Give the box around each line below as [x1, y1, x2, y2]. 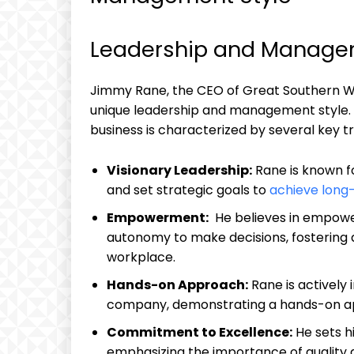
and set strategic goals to [107, 181, 269, 200]
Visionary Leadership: [107, 161, 252, 180]
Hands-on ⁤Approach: [107, 276, 248, 295]
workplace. [107, 248, 175, 267]
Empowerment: [107, 209, 209, 228]
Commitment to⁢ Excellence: [107, 323, 292, 342]
